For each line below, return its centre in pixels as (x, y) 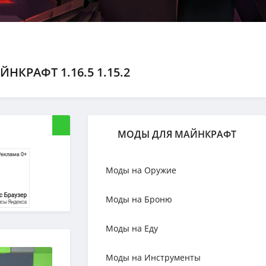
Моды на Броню (139, 199)
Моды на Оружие (141, 170)
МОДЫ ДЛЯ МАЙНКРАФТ (177, 134)
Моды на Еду (132, 228)
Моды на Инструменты (153, 257)
